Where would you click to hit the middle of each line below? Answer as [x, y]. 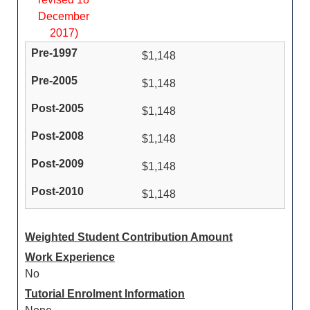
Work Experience [70, 257]
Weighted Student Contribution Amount [129, 237]
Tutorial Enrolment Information [105, 294]
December [64, 16]
